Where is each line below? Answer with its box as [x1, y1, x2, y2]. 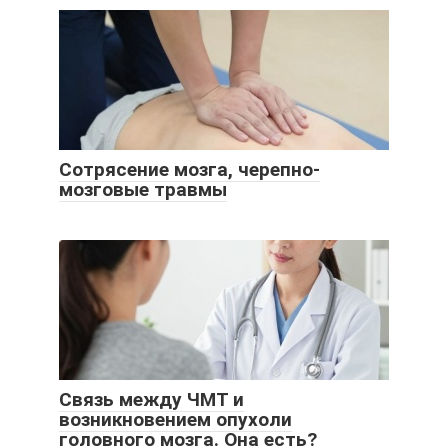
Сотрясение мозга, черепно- [59, 158, 320, 182]
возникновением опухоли [59, 408, 292, 432]
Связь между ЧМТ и [59, 388, 244, 412]
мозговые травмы [59, 178, 227, 202]
